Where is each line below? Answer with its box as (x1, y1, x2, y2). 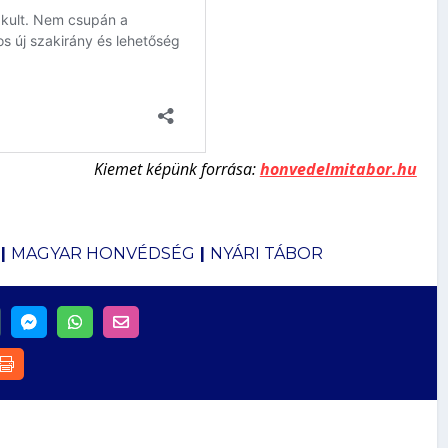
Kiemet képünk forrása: (93, 158, 260, 181)
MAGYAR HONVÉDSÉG (10, 243, 195, 263)
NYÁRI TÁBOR (209, 243, 323, 263)
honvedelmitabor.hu (259, 158, 417, 181)
